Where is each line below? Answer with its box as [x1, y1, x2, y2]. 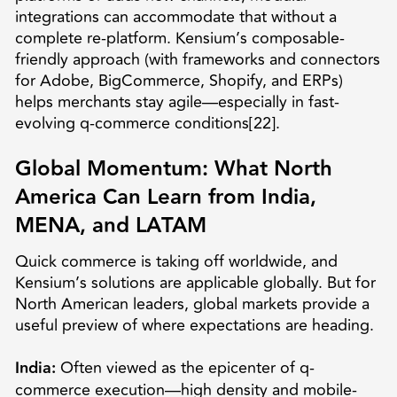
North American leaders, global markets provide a [14, 291, 370, 316]
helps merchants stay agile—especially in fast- [14, 89, 339, 114]
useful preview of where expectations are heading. [14, 312, 374, 338]
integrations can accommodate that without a [14, 4, 337, 29]
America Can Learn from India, [14, 180, 316, 214]
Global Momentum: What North [14, 152, 332, 185]
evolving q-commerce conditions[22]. [14, 110, 280, 136]
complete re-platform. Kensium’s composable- [14, 25, 345, 51]
